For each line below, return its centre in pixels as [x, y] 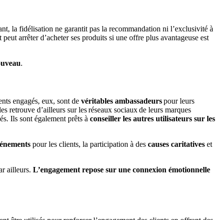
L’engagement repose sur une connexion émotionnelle [122, 170]
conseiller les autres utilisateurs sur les [152, 119]
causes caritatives [176, 144]
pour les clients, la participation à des [89, 144]
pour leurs [179, 101]
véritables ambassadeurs [122, 101]
